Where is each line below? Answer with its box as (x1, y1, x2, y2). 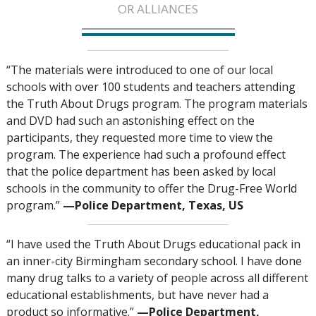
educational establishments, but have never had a (6, 287, 269, 303)
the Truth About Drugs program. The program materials (6, 96, 308, 112)
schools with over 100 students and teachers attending (6, 79, 296, 95)
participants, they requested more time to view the (6, 130, 273, 146)
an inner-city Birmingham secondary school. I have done (6, 253, 302, 269)
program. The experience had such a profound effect (6, 147, 286, 163)
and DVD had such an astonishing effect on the (6, 113, 255, 129)
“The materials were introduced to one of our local (6, 62, 273, 78)
